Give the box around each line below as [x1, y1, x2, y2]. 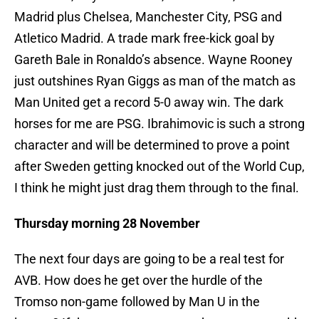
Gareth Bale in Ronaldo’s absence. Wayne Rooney [14, 52, 293, 68]
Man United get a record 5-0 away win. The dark [14, 95, 283, 110]
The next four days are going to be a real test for [14, 251, 284, 267]
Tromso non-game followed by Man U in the [14, 294, 260, 310]
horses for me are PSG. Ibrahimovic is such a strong [14, 116, 305, 132]
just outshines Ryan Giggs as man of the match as [14, 73, 296, 89]
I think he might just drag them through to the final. [14, 180, 299, 196]
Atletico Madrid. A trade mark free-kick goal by [14, 31, 275, 46]
